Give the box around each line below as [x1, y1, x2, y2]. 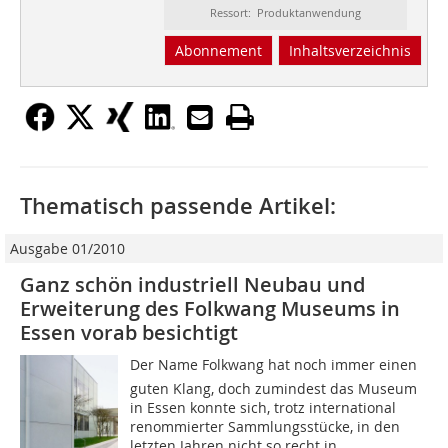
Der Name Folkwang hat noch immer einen [130, 355, 418, 375]
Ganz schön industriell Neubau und [20, 271, 365, 299]
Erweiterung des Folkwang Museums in [20, 295, 400, 323]
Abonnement [174, 41, 262, 61]
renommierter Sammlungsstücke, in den [130, 417, 401, 437]
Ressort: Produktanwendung [209, 5, 361, 21]
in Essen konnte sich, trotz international [130, 398, 397, 418]
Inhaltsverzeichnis [288, 41, 411, 61]
